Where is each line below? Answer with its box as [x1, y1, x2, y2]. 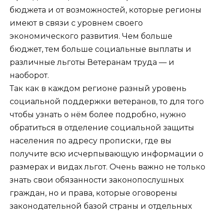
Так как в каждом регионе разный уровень [10, 83, 186, 93]
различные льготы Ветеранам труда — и [10, 57, 174, 67]
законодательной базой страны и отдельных [10, 201, 192, 211]
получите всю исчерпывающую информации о [10, 149, 203, 158]
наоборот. [10, 70, 49, 80]
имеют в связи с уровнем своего [10, 18, 143, 28]
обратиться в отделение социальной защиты [10, 123, 194, 132]
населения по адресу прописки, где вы [10, 136, 171, 145]
